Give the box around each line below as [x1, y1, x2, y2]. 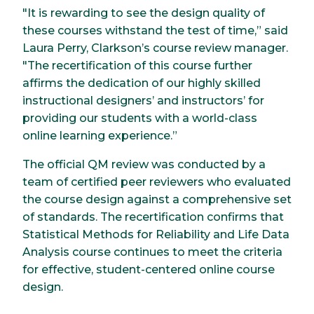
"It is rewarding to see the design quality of [22, 6, 265, 20]
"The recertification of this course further [22, 58, 252, 72]
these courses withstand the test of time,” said [22, 23, 288, 37]
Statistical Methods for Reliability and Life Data [22, 227, 289, 241]
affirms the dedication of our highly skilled [22, 76, 261, 90]
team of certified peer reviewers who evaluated [22, 175, 291, 189]
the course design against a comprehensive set [22, 192, 292, 206]
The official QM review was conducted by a [22, 157, 266, 171]
